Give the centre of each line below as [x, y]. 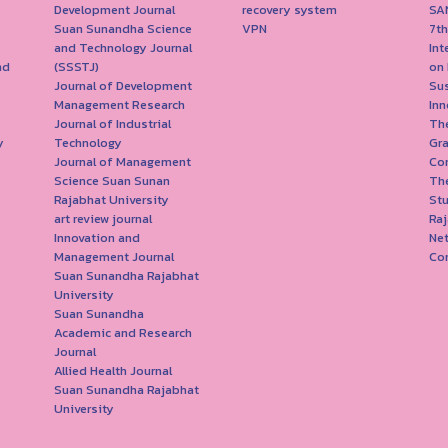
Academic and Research [123, 332]
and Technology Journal [123, 47]
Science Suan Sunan [112, 180]
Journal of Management [122, 161]
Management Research [119, 104]
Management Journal [114, 256]
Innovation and [97, 237]
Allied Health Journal [113, 370]
